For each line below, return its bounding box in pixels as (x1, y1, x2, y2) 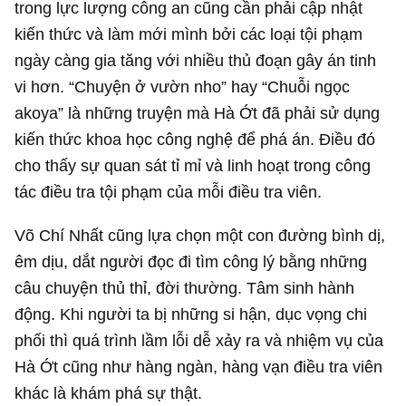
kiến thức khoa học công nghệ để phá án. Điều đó (14, 130, 376, 150)
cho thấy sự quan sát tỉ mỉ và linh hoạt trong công (14, 156, 372, 176)
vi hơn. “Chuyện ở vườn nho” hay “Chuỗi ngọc (14, 77, 351, 97)
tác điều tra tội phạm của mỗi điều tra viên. (14, 182, 323, 202)
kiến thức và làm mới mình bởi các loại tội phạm (14, 24, 363, 44)
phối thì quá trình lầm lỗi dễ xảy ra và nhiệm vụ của (14, 330, 384, 350)
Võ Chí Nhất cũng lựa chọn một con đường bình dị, (14, 225, 386, 245)
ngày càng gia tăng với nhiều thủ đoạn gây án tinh (14, 51, 377, 71)
